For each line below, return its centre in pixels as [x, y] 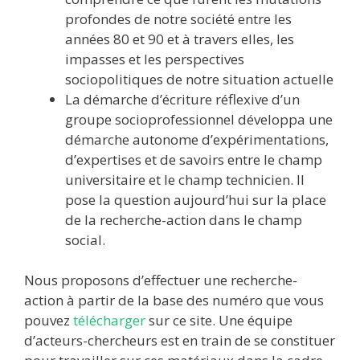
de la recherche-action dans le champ [184, 219]
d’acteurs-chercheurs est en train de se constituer [180, 340]
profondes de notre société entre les [178, 18]
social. [85, 239]
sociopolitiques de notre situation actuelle [199, 79]
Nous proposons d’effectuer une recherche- [161, 280]
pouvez [49, 320]
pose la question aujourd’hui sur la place [196, 199]
